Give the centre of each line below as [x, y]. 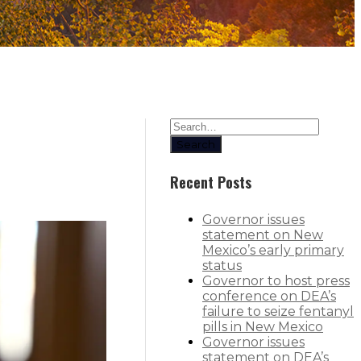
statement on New [263, 235]
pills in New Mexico [263, 327]
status [222, 266]
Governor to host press [276, 281]
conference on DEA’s [269, 297]
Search [196, 144]
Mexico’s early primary [273, 251]
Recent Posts [211, 183]
